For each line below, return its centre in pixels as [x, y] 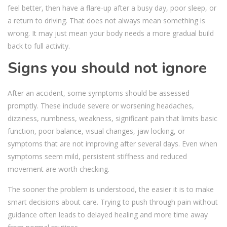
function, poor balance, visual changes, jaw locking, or [96, 131]
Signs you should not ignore [107, 68]
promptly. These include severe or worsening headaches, [101, 105]
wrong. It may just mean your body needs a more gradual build [111, 33]
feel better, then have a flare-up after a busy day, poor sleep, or [112, 8]
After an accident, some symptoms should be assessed [99, 93]
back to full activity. [39, 46]
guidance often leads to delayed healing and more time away [108, 214]
